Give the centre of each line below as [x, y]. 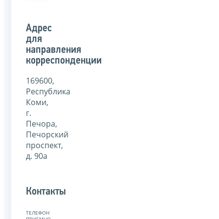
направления [54, 50]
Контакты [46, 192]
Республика [48, 91]
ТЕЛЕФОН [38, 213]
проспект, [44, 145]
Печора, [42, 123]
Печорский [47, 134]
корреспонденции [64, 61]
